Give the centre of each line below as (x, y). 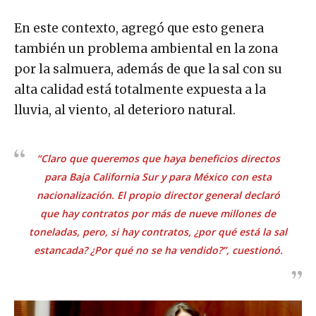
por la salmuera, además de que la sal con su (148, 69)
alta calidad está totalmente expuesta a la (140, 90)
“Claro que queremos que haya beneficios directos (158, 159)
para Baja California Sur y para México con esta (158, 177)
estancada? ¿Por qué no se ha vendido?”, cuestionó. (158, 250)
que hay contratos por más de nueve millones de (158, 214)
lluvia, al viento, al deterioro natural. (125, 110)
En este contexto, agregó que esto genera (139, 29)
